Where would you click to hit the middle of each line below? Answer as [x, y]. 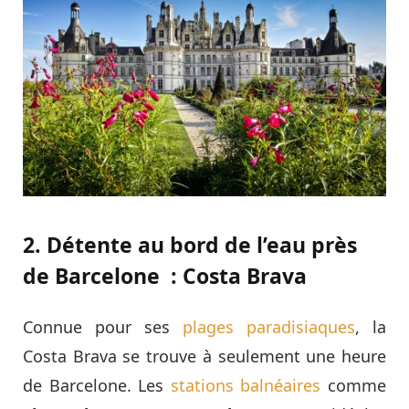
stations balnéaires [246, 385]
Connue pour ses [103, 326]
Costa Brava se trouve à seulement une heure [204, 356]
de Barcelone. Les [97, 385]
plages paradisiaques [269, 326]
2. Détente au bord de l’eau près [190, 244]
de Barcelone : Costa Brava [165, 275]
